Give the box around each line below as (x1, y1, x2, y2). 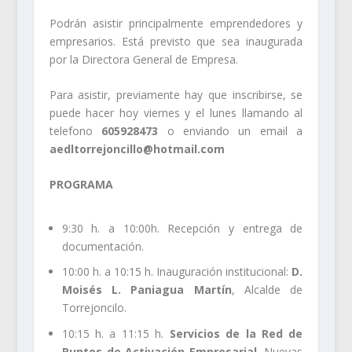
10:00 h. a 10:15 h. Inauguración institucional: (61, 264, 292, 280)
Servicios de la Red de (169, 326, 303, 342)
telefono (49, 123, 102, 138)
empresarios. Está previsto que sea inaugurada (49, 33, 303, 49)
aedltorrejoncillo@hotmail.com (49, 141, 225, 156)
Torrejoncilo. (61, 300, 126, 316)
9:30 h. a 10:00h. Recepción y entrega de (61, 220, 303, 236)
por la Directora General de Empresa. (49, 51, 238, 67)
